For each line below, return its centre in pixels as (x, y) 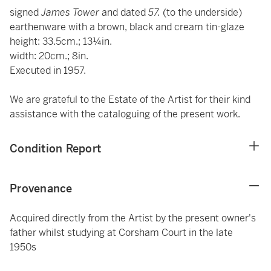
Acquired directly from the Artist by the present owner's (133, 218)
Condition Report (55, 149)
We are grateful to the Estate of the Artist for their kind (130, 100)
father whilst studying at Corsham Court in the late (121, 233)
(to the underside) (202, 12)
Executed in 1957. (48, 70)
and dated (124, 12)
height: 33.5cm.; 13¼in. (61, 41)
